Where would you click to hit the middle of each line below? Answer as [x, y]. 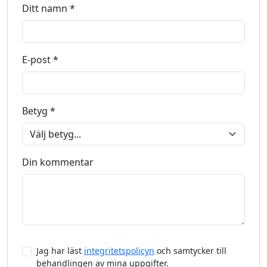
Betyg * [39, 111]
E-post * [40, 60]
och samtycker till [190, 251]
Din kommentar [58, 162]
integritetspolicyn [119, 251]
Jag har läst [60, 251]
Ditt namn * [49, 8]
